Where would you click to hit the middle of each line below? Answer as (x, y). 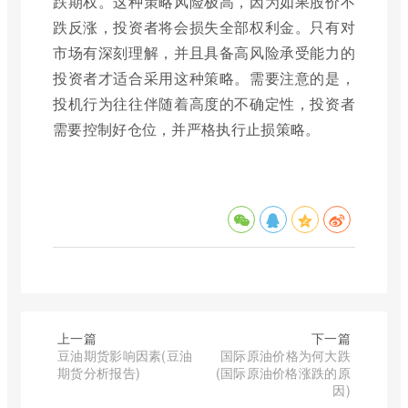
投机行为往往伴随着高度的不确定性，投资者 (204, 103)
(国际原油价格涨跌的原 (283, 372)
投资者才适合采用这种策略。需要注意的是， (204, 77)
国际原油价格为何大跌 (286, 355)
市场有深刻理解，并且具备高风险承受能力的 (204, 52)
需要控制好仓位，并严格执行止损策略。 (187, 128)
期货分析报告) (99, 372)
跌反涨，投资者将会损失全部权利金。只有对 (204, 26)
